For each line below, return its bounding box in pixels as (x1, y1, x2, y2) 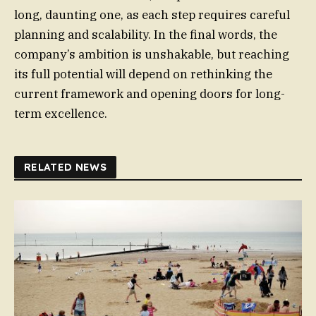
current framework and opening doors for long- (14, 86, 285, 102)
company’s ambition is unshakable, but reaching (14, 47, 289, 63)
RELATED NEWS (24, 161, 107, 174)
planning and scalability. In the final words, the (14, 27, 277, 43)
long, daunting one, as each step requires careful (14, 7, 290, 23)
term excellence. (14, 106, 107, 122)
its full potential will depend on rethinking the (14, 66, 272, 83)
